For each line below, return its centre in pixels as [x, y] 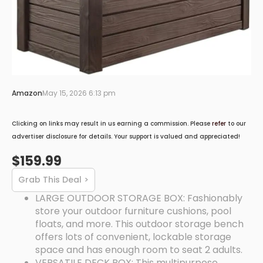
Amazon [27, 93]
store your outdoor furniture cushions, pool [133, 211]
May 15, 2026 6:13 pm [79, 93]
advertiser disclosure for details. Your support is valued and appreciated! [126, 137]
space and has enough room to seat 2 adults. [139, 249]
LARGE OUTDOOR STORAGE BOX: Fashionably [139, 198]
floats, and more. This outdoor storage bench [139, 224]
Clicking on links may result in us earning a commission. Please [112, 124]
